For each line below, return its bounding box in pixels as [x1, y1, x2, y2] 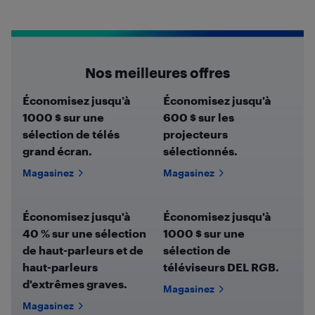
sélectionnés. [163, 144, 238, 157]
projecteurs [163, 127, 228, 141]
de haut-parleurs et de [22, 243, 143, 257]
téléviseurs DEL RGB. [163, 260, 279, 274]
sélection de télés [22, 127, 120, 141]
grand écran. [22, 144, 92, 157]
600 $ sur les [163, 110, 234, 124]
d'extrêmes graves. [22, 277, 127, 290]
